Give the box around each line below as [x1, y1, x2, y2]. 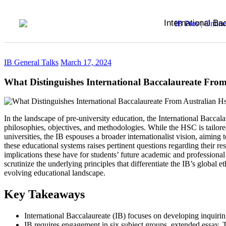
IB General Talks [4, 58, 59, 67]
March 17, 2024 [61, 58, 111, 67]
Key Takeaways [4, 188, 85, 201]
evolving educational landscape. [4, 168, 105, 178]
